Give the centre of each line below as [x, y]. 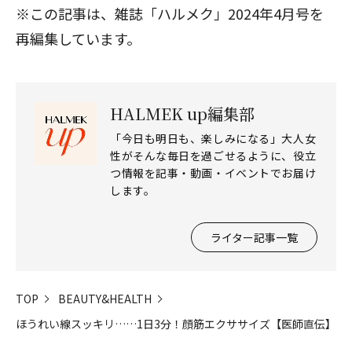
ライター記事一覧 [254, 238]
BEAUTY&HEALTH [105, 299]
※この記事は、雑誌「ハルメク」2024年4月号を [170, 14]
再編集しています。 [78, 39]
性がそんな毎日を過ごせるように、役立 [213, 156]
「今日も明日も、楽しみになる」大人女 [213, 139]
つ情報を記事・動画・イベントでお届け [213, 173]
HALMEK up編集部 [182, 114]
